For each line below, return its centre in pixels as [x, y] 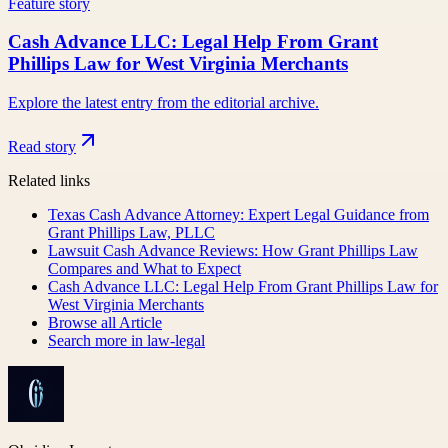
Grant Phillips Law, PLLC [131, 232]
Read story [42, 146]
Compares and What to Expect [144, 268]
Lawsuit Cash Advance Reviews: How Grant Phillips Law [233, 250]
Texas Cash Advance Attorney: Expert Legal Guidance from [238, 214]
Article [140, 322]
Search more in [97, 340]
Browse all [83, 322]
